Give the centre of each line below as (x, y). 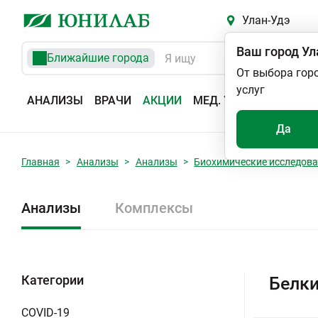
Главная (40, 162)
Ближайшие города (98, 58)
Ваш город (268, 51)
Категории (53, 280)
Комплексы (154, 208)
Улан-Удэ (266, 20)
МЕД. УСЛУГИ (230, 100)
